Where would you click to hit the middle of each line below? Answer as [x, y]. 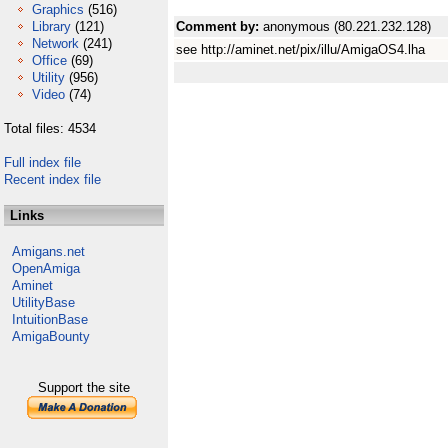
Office [49, 60]
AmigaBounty [51, 336]
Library [51, 26]
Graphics [58, 9]
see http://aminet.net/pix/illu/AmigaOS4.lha [300, 49]
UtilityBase [43, 302]
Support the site [84, 387]
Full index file [42, 162]
